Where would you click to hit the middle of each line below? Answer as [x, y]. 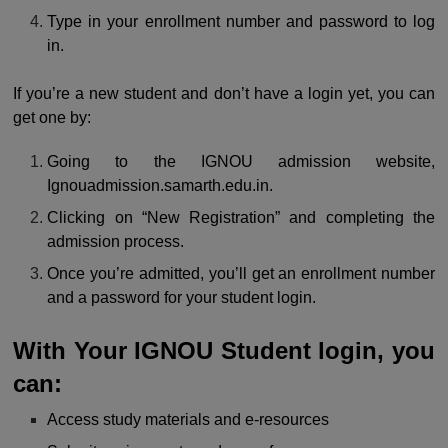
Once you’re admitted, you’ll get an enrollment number [241, 273]
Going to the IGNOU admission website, [241, 161]
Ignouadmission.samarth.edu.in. [160, 185]
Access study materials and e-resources [188, 419]
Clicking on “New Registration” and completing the [241, 217]
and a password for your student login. [182, 297]
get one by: [52, 117]
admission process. [116, 241]
